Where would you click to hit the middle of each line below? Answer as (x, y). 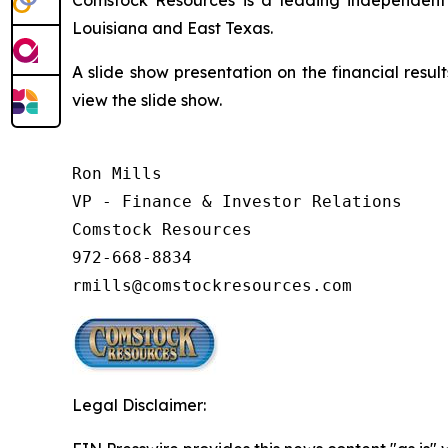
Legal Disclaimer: (139, 404)
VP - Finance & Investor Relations (237, 201)
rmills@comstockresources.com (212, 285)
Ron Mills (117, 173)
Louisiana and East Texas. (172, 27)
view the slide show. (147, 99)
